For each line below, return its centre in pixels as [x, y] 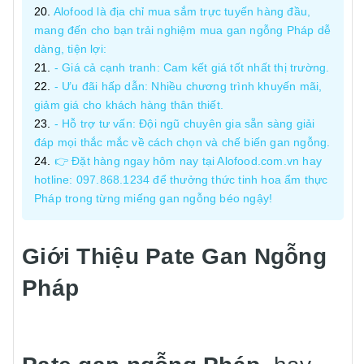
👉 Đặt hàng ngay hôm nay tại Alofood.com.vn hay [188, 161]
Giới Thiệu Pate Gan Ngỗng [174, 256]
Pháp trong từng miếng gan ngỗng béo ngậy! [154, 198]
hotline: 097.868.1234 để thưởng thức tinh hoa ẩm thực [181, 180]
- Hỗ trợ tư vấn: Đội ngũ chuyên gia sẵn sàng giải [184, 123]
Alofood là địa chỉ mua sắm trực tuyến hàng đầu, [182, 11]
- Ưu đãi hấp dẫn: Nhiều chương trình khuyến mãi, [188, 86]
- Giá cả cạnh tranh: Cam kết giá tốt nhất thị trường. [192, 67]
